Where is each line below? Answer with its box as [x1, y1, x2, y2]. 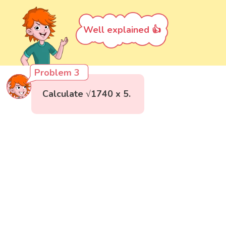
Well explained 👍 [83, 23, 161, 36]
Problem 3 [34, 66, 80, 79]
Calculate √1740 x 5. [42, 87, 131, 100]
